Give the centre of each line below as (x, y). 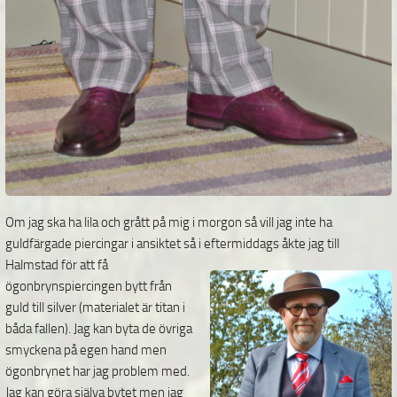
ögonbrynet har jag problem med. (97, 372)
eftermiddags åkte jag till (272, 244)
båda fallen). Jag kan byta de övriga (99, 329)
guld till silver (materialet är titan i (95, 308)
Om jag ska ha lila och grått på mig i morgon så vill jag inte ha (169, 223)
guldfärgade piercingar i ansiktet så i (105, 244)
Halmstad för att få (57, 265)
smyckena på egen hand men (86, 350)
